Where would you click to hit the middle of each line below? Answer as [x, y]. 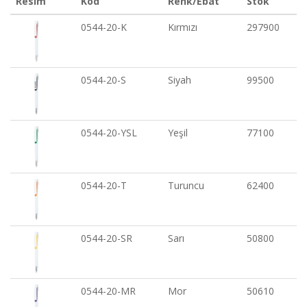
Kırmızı [183, 27]
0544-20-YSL [109, 133]
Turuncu [186, 186]
